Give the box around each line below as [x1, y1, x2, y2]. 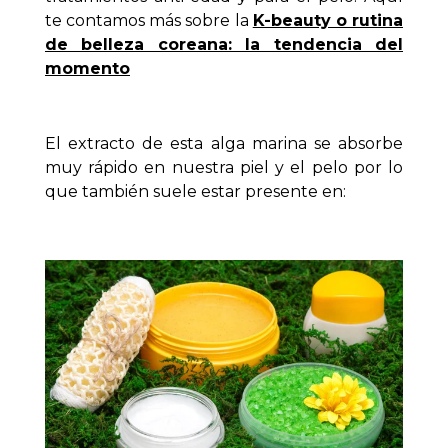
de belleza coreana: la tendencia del [45, 34, 403, 54]
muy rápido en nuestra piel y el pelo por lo [45, 157, 403, 177]
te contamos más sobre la [45, 10, 253, 30]
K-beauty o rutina [252, 10, 404, 30]
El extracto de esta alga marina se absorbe [45, 133, 403, 153]
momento [45, 58, 130, 78]
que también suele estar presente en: [45, 181, 346, 201]
